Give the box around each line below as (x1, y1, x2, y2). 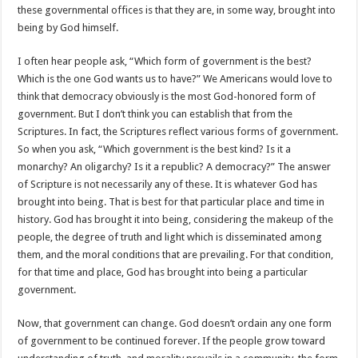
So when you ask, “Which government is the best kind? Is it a (18, 143, 292, 155)
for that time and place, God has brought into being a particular (18, 266, 308, 278)
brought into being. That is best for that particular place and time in (18, 196, 325, 208)
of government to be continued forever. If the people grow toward (18, 335, 326, 347)
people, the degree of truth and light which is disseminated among (18, 231, 323, 243)
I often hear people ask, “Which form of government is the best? (18, 55, 312, 67)
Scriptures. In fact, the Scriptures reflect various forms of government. (18, 125, 339, 137)
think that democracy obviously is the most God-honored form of (18, 90, 316, 102)
